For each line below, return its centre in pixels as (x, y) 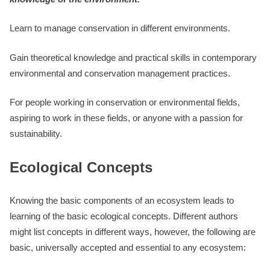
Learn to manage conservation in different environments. (121, 28)
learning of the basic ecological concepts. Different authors (124, 216)
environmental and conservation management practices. (121, 73)
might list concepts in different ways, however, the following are (133, 232)
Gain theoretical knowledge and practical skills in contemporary (133, 57)
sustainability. (36, 133)
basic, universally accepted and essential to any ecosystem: (128, 247)
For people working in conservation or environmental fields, (125, 102)
